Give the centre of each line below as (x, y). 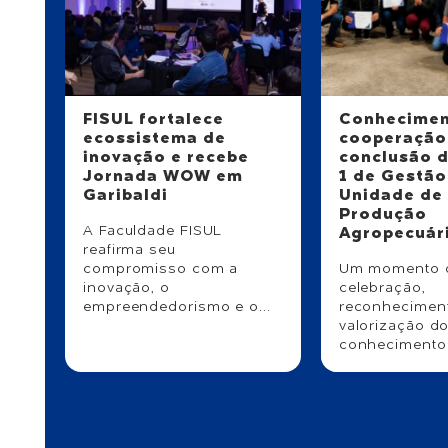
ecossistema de (155, 138)
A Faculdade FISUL (153, 230)
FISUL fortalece (154, 119)
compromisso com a (161, 268)
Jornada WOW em (163, 176)
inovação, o (126, 287)
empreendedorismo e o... (177, 306)
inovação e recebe (166, 157)
